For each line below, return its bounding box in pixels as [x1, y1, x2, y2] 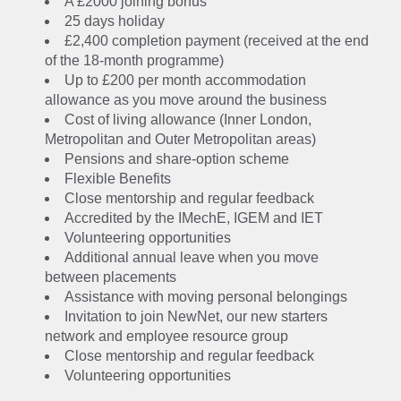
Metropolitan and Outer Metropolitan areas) [45, 132, 316, 147]
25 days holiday [64, 13, 165, 29]
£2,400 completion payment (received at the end [64, 33, 369, 48]
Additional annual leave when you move [64, 250, 319, 265]
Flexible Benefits [64, 171, 171, 186]
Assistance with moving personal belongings [64, 289, 347, 304]
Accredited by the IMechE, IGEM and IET [64, 210, 323, 226]
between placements [45, 269, 176, 285]
